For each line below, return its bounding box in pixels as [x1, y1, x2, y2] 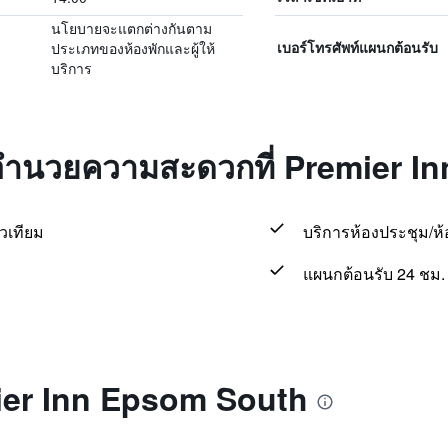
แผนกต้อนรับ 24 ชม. [302, 262, 445, 285]
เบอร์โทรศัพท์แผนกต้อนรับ [276, 39, 438, 56]
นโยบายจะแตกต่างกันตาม [50, 18, 212, 38]
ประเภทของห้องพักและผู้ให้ [50, 38, 215, 58]
